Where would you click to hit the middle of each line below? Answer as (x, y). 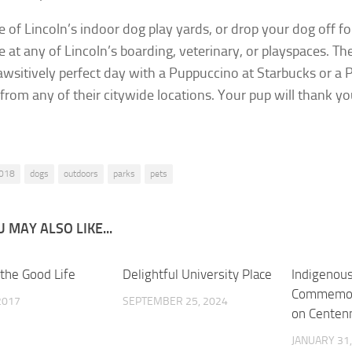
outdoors (81, 173)
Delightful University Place (198, 274)
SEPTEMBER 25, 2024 (176, 301)
